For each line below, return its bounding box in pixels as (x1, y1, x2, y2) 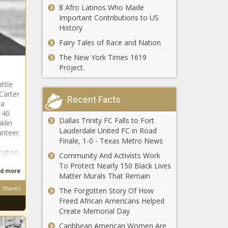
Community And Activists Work (59, 150, 160, 160)
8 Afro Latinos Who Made (59, 2, 144, 12)
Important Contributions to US (59, 12, 159, 22)
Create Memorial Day (59, 206, 130, 216)
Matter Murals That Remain (59, 170, 150, 181)
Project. (59, 62, 84, 72)
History (59, 22, 82, 33)
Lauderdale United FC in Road (59, 125, 157, 135)
